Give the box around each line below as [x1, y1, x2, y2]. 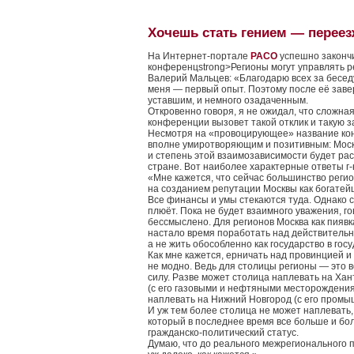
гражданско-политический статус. [148, 327, 299, 338]
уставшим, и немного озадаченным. [148, 95, 308, 106]
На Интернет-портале [148, 51, 250, 62]
